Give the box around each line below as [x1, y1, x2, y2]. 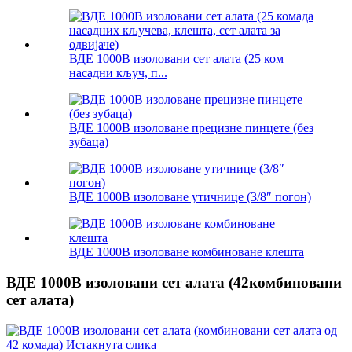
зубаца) [69, 135, 108, 149]
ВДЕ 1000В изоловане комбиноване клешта [69, 245, 304, 259]
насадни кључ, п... [69, 66, 167, 80]
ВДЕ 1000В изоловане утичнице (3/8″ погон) [69, 190, 311, 204]
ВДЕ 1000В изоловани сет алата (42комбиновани [6, 274, 342, 291]
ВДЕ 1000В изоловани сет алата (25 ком [69, 52, 284, 66]
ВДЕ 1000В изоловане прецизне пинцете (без [69, 121, 313, 135]
